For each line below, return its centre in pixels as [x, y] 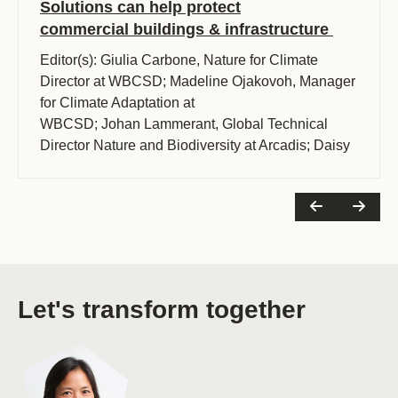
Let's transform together [162, 310]
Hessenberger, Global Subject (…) [148, 167]
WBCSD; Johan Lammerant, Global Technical [184, 124]
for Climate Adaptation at [117, 103]
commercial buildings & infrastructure [187, 29]
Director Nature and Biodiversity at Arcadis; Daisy [195, 145]
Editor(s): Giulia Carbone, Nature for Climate [179, 60]
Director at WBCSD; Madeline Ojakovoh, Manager [198, 81]
